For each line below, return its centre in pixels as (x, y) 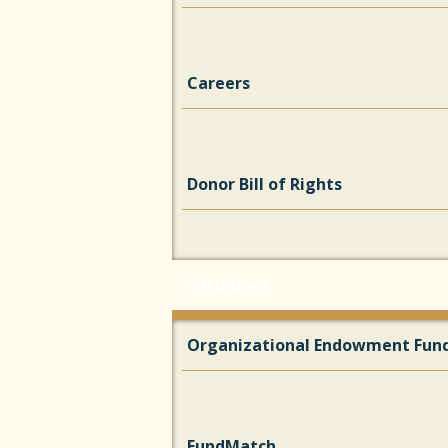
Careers (218, 83)
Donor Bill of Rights (264, 184)
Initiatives (228, 285)
